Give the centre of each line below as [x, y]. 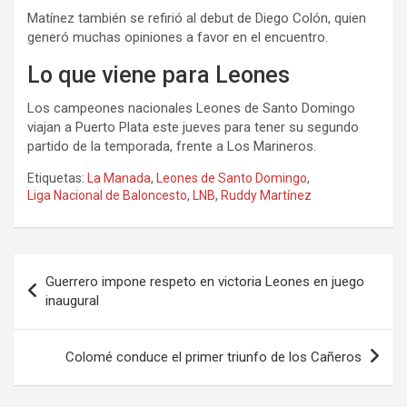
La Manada [119, 178]
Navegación [73, 267]
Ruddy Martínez [266, 195]
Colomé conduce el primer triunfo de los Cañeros [213, 357]
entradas [59, 325]
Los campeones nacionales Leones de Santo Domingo [191, 108]
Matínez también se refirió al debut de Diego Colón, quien [197, 18]
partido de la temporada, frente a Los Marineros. [172, 146]
